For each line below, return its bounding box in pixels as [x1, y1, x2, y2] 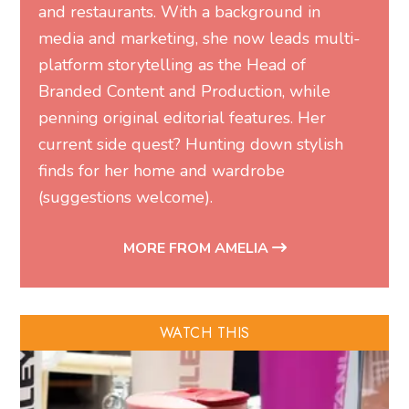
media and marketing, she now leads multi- [38, 26, 362, 49]
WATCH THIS [159, 321, 250, 343]
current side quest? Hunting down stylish [38, 132, 344, 155]
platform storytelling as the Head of [38, 53, 307, 76]
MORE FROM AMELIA [122, 237, 272, 258]
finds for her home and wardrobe [38, 159, 286, 182]
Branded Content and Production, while [38, 79, 331, 102]
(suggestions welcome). [38, 185, 214, 208]
